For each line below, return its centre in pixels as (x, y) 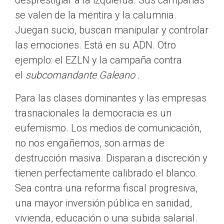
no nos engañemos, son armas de (90, 143)
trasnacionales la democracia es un (93, 113)
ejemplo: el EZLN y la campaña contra (98, 60)
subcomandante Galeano (80, 75)
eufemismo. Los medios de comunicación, (108, 128)
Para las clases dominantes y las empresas (111, 98)
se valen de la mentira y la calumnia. (96, 15)
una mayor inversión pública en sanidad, (103, 203)
